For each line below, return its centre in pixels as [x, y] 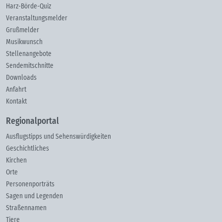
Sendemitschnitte [30, 66]
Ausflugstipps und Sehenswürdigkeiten [58, 137]
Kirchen [16, 160]
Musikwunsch [24, 42]
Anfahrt [16, 89]
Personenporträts [30, 184]
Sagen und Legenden [34, 196]
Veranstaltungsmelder [37, 18]
